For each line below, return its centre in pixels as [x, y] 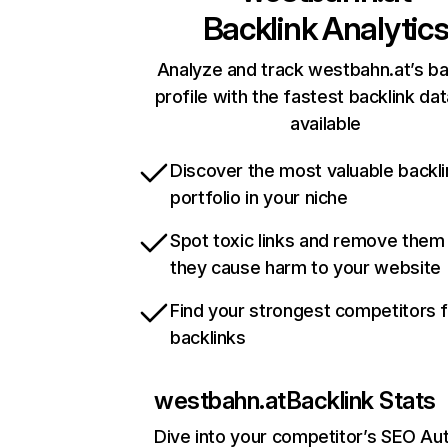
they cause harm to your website [305, 268]
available [325, 124]
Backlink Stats [361, 401]
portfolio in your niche [259, 198]
